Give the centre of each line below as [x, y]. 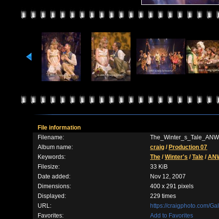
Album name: [55, 147]
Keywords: [52, 157]
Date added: [54, 176]
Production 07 [188, 147]
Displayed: [52, 196]
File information [59, 128]
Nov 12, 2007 [168, 176]
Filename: [51, 137]
